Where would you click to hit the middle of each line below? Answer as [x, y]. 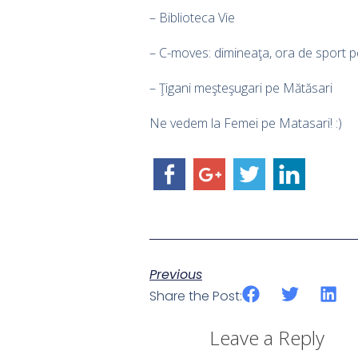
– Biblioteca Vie [192, 17]
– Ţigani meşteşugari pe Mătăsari [241, 88]
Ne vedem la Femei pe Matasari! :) [246, 123]
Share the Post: [196, 296]
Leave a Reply [267, 338]
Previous [176, 274]
